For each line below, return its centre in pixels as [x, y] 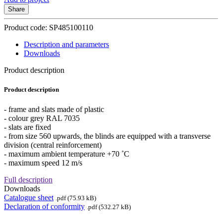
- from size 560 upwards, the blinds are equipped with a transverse [107, 136]
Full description [28, 179]
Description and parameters [66, 45]
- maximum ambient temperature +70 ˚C [67, 154]
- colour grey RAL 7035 [42, 118]
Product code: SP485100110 [49, 28]
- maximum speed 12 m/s [43, 163]
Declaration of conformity [44, 206]
